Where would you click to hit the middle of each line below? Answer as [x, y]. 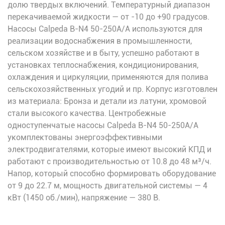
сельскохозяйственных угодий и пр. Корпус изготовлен [113, 89]
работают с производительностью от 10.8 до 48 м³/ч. [109, 162]
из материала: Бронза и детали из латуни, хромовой [107, 101]
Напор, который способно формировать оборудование [112, 174]
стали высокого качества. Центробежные [87, 114]
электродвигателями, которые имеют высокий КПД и [109, 150]
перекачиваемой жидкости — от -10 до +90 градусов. [108, 17]
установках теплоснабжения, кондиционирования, [103, 65]
